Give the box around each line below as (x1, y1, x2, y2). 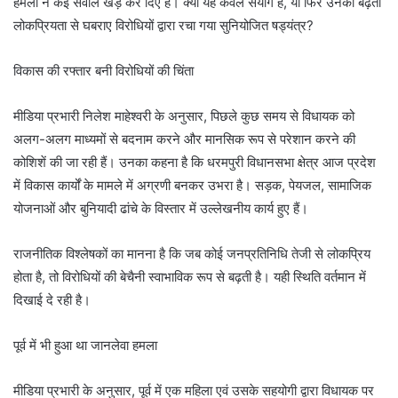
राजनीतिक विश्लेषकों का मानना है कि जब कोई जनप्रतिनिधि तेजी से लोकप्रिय (13, 245, 370, 263)
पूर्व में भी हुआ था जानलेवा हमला (13, 337, 157, 354)
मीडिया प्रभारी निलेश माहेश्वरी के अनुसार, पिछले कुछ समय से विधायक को (13, 107, 354, 125)
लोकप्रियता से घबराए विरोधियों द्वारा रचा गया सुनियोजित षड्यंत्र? (13, 17, 314, 35)
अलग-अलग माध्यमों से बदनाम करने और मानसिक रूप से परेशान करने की (13, 131, 355, 148)
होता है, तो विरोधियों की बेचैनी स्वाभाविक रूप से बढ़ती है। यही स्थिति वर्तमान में (13, 268, 366, 286)
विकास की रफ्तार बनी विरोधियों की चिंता (13, 62, 194, 80)
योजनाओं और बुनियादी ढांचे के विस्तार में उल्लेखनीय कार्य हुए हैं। (13, 200, 308, 218)
